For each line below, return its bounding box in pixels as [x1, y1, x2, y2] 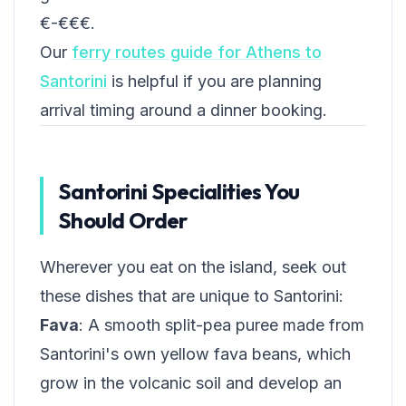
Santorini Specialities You [58, 178, 300, 205]
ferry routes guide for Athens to [72, 43, 322, 62]
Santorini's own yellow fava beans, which [40, 344, 351, 363]
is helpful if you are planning [107, 72, 322, 91]
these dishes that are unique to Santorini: [40, 286, 343, 305]
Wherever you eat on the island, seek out [40, 257, 346, 276]
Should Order [58, 207, 188, 234]
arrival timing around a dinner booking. [40, 101, 327, 120]
